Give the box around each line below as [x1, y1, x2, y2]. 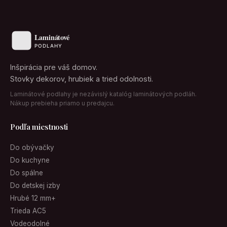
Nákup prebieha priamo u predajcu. [10, 99, 115, 107]
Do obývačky [10, 143, 54, 152]
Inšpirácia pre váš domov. [10, 63, 97, 71]
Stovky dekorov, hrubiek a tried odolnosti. [10, 74, 153, 83]
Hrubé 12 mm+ [10, 194, 56, 202]
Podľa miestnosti [10, 122, 68, 132]
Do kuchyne [10, 156, 50, 164]
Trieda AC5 [10, 207, 46, 215]
